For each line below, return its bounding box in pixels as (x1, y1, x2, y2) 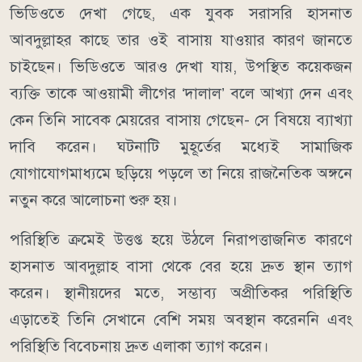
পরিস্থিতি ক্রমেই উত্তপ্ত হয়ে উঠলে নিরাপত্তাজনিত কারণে (10, 230, 352, 250)
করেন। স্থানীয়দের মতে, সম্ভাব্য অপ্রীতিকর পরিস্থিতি (10, 284, 352, 303)
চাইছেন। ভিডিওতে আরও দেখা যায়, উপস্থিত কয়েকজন (10, 57, 352, 77)
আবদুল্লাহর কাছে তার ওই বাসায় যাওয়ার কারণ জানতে (10, 31, 352, 50)
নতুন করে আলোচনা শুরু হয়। (10, 191, 178, 210)
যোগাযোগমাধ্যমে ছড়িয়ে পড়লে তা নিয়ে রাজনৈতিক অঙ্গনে (10, 164, 352, 183)
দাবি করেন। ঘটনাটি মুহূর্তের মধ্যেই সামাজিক (10, 137, 352, 157)
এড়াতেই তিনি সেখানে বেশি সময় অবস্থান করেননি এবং (10, 310, 352, 330)
